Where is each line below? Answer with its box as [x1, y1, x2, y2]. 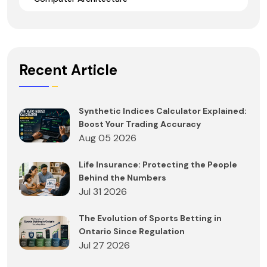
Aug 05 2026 [79, 132, 136, 145]
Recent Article [19, 61, 117, 80]
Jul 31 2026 [79, 185, 127, 198]
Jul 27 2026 [79, 239, 130, 252]
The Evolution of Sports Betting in [79, 213, 222, 224]
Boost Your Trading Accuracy [79, 119, 201, 130]
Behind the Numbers [79, 172, 166, 184]
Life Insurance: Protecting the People [79, 159, 237, 170]
